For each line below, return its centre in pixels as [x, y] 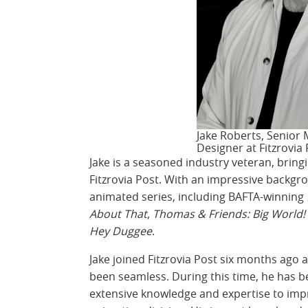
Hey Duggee [121, 231]
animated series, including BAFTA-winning [197, 196]
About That [118, 213]
